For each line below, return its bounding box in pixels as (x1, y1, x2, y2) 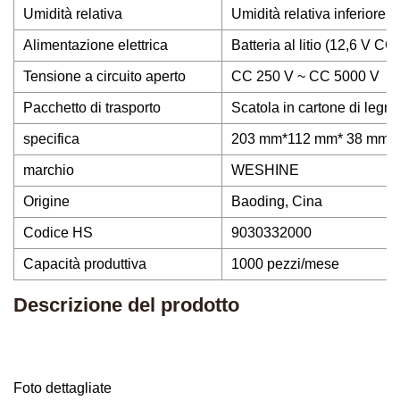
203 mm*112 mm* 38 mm (231, 131, 389, 146)
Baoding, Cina (231, 194, 322, 209)
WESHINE (231, 162, 299, 178)
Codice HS (23, 225, 93, 240)
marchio (23, 162, 74, 178)
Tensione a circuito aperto (23, 69, 186, 84)
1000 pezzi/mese (231, 256, 339, 271)
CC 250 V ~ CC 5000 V (231, 69, 379, 84)
